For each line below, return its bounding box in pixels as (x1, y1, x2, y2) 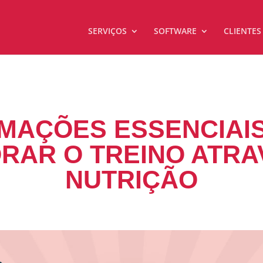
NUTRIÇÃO (65, 165, 198, 194)
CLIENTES (223, 25, 261, 36)
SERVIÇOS (87, 25, 127, 36)
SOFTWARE (153, 25, 197, 36)
